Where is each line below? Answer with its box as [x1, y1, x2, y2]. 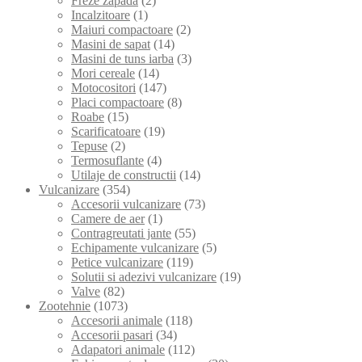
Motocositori [71, 80, 136, 95]
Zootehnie [39, 298, 90, 313]
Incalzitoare [71, 7, 130, 22]
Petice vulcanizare [71, 255, 163, 269]
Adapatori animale [71, 342, 165, 356]
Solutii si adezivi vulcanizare [71, 269, 217, 284]
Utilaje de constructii [71, 167, 176, 182]
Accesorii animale [71, 313, 162, 327]
